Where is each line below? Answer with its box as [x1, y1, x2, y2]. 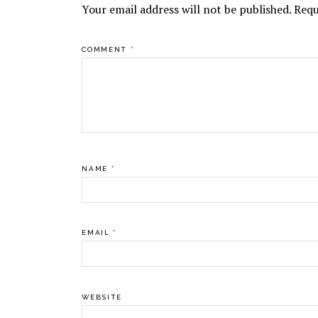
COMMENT [82, 45, 131, 53]
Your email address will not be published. [82, 1, 292, 17]
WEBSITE [82, 293, 122, 302]
